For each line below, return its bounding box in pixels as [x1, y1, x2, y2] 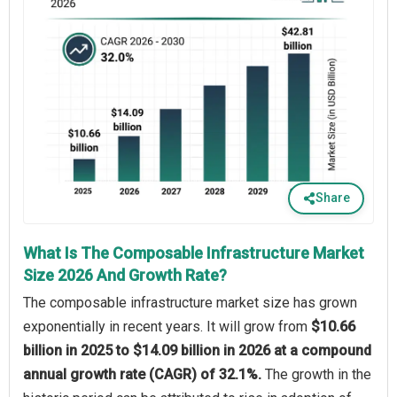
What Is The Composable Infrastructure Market [23, 243, 364, 262]
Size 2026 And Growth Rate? [23, 265, 227, 284]
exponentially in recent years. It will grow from [23, 317, 311, 335]
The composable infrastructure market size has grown [23, 293, 357, 311]
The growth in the [265, 365, 371, 383]
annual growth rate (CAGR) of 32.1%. [23, 365, 265, 383]
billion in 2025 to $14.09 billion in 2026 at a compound [23, 341, 371, 359]
